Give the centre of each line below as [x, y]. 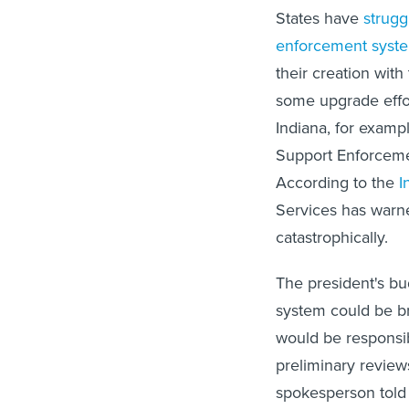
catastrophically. [332, 237]
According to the [337, 182]
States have [320, 18]
